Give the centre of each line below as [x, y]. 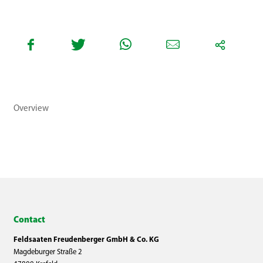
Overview [31, 109]
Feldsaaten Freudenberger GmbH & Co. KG [86, 240]
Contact [29, 221]
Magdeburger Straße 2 [48, 252]
